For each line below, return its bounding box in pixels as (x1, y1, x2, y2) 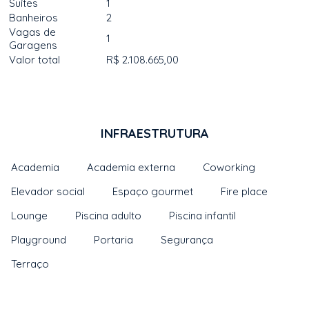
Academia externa (87, 161, 176, 174)
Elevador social (11, 185, 86, 198)
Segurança (161, 233, 214, 246)
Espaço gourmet (112, 185, 194, 198)
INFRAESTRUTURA (100, 126, 209, 141)
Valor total (9, 53, 61, 66)
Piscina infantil (169, 209, 237, 222)
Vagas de (9, 26, 57, 39)
